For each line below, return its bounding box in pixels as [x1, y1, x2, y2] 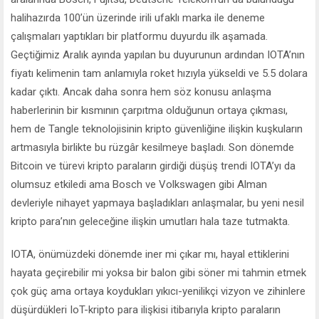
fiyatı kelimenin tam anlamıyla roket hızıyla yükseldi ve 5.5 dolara [11, 67, 308, 80]
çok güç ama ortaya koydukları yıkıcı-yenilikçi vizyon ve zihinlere [11, 285, 305, 298]
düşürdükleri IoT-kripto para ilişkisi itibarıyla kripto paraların [11, 303, 281, 317]
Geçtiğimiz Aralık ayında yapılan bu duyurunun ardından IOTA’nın [11, 48, 305, 62]
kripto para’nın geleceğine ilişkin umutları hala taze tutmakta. [11, 215, 290, 229]
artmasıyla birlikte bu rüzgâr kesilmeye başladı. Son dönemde [11, 141, 294, 155]
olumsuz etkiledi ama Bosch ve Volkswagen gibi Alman [11, 178, 267, 192]
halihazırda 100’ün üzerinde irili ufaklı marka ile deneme [11, 11, 265, 25]
